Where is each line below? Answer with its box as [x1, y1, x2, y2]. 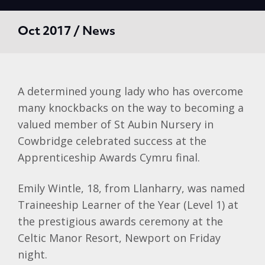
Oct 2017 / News [18, 26, 115, 38]
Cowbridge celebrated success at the [18, 134, 206, 148]
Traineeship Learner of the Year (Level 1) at [18, 198, 238, 212]
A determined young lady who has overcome [18, 84, 243, 98]
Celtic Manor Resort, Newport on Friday [18, 231, 221, 245]
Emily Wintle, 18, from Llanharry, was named [18, 181, 245, 195]
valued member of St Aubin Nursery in [18, 117, 214, 131]
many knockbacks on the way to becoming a [18, 101, 244, 115]
